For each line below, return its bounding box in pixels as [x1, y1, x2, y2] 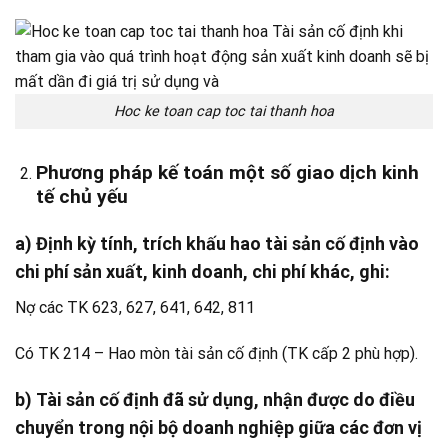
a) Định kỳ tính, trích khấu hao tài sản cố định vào [15, 232, 419, 254]
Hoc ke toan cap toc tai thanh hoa [114, 103, 334, 121]
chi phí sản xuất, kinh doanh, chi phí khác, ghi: [15, 260, 390, 282]
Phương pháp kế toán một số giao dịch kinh [35, 160, 419, 184]
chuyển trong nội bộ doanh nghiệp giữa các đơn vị [15, 417, 422, 439]
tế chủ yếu [35, 184, 128, 208]
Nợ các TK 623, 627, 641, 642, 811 [15, 297, 255, 317]
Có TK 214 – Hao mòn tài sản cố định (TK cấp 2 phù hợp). [15, 343, 418, 363]
